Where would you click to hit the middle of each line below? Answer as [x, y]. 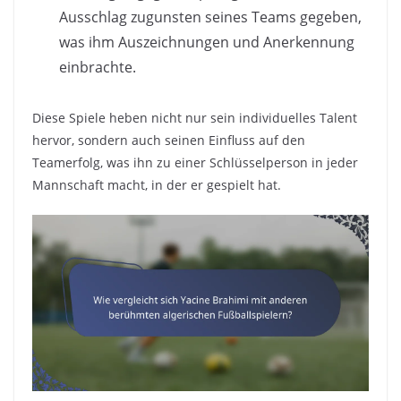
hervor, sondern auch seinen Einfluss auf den [169, 141]
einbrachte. [98, 68]
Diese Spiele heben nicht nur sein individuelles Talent [195, 118]
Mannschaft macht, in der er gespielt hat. [157, 185]
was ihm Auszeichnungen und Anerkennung [207, 43]
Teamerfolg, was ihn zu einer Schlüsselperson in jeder [195, 163]
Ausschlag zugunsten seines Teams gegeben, [210, 17]
